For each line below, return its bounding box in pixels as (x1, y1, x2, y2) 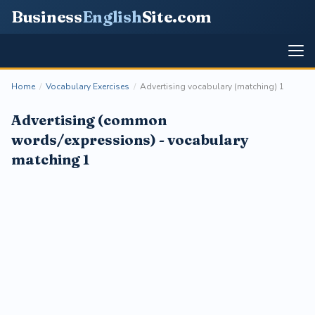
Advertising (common (11, 111, 167, 129)
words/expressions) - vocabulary (11, 131, 249, 148)
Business (11, 7, 82, 27)
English (82, 7, 142, 27)
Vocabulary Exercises (46, 81, 129, 92)
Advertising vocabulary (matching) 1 (140, 81, 284, 92)
